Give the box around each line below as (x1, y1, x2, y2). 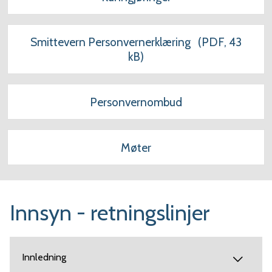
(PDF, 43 (195, 35, 242, 50)
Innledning (22, 251, 66, 263)
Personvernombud (90, 95, 182, 110)
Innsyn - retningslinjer (10, 199, 209, 226)
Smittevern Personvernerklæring (30, 35, 191, 50)
